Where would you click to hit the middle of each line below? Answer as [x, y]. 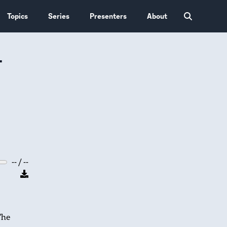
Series [59, 16]
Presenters [108, 16]
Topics [18, 16]
